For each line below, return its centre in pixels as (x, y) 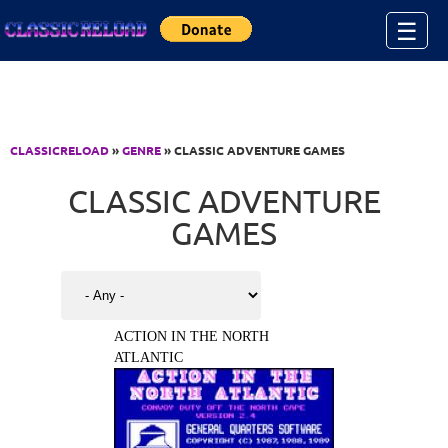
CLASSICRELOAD (59, 150)
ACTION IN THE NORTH (191, 336)
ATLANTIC (148, 357)
